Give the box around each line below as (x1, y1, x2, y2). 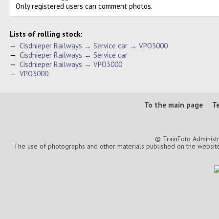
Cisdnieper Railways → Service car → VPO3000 (20, 41, 168, 50)
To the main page (144, 100, 203, 109)
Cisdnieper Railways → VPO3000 (20, 60, 122, 69)
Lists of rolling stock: (10, 29, 83, 39)
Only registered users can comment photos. (16, 1, 153, 11)
